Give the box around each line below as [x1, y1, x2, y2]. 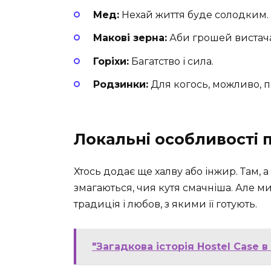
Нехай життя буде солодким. [119, 9, 269, 21]
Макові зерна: [93, 32, 167, 44]
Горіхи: [93, 55, 129, 67]
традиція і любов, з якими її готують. [74, 198, 257, 210]
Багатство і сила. [129, 55, 214, 67]
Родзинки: [93, 78, 148, 90]
